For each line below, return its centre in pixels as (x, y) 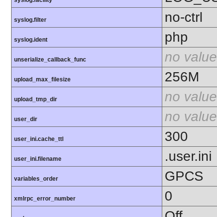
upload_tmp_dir (36, 100)
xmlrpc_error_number (45, 199)
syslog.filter (30, 20)
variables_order (36, 179)
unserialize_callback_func (50, 60)
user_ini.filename (38, 159)
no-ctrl (184, 17)
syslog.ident (31, 40)
